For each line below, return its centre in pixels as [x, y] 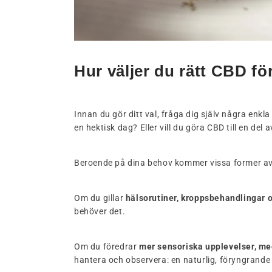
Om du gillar [100, 198]
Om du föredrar [107, 247]
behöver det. [100, 212]
